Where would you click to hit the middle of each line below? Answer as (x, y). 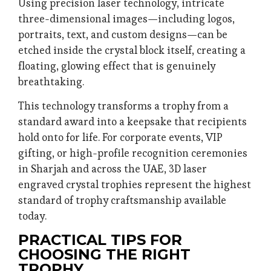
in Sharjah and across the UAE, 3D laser (113, 169)
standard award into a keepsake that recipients (132, 122)
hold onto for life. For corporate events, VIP (120, 138)
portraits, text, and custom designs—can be (123, 34)
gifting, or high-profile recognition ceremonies (133, 153)
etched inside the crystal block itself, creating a (132, 50)
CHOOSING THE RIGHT (104, 254)
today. (32, 216)
